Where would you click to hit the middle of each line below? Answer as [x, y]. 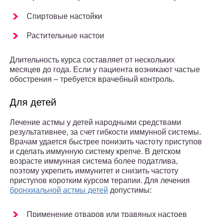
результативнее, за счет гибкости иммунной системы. [105, 132]
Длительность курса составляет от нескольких [92, 60]
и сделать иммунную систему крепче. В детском [95, 152]
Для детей [33, 102]
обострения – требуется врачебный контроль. [92, 79]
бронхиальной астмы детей [59, 190]
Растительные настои [65, 36]
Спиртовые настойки [64, 16]
